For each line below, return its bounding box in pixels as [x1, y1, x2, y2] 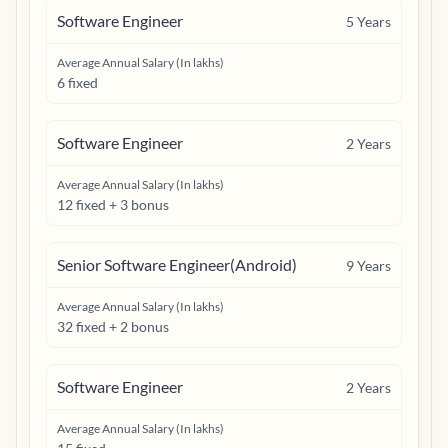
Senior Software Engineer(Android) [57, 255, 297, 274]
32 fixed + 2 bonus [57, 318, 169, 335]
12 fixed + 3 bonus [57, 196, 169, 213]
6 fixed [57, 74, 98, 91]
